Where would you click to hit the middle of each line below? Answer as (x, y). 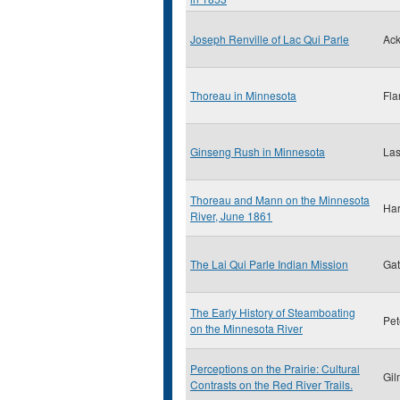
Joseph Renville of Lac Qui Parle (270, 39)
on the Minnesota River (246, 328)
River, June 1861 (231, 216)
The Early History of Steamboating (273, 312)
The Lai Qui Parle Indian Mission (269, 264)
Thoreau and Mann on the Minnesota (280, 200)
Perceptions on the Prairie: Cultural (275, 368)
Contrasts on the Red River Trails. (271, 384)
